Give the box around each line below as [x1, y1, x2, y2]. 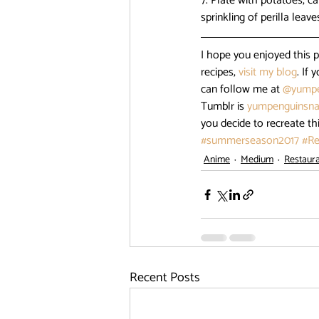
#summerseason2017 [201, 131, 299, 150]
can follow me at [201, 80, 283, 99]
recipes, [201, 63, 239, 82]
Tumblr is [201, 97, 247, 116]
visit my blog [239, 63, 297, 82]
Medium [241, 152, 273, 168]
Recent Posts [130, 267, 200, 288]
